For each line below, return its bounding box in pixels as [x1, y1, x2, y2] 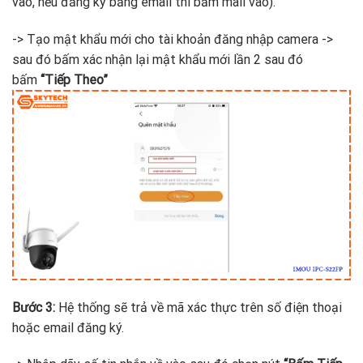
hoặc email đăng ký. [12, 319, 124, 335]
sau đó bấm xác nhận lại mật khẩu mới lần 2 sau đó [12, 51, 303, 67]
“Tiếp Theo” [41, 71, 108, 88]
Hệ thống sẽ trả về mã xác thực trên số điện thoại [55, 299, 342, 315]
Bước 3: [12, 299, 55, 315]
